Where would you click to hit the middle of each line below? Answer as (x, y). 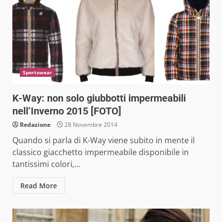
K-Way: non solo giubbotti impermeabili (99, 98)
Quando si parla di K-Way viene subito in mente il (104, 140)
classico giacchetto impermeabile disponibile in (101, 152)
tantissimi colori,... (46, 164)
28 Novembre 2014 (90, 124)
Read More (39, 185)
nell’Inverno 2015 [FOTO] (67, 111)
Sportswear (37, 72)
